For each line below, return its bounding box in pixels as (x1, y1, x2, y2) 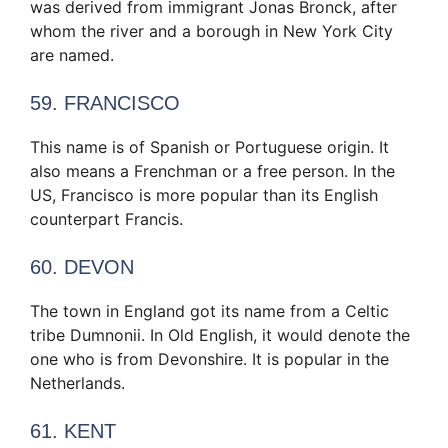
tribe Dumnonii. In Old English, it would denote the (30, 325, 410, 346)
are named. (30, 45, 114, 66)
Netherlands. (30, 373, 125, 394)
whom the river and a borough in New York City (30, 21, 393, 42)
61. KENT (30, 420, 116, 443)
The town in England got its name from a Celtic (30, 301, 389, 322)
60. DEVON (30, 256, 134, 279)
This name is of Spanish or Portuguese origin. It (30, 137, 389, 158)
